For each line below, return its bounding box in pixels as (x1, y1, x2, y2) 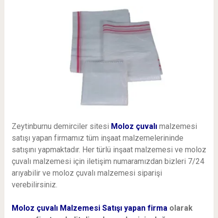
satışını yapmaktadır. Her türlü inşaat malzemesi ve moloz (11, 145, 206, 155)
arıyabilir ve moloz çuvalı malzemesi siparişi (11, 168, 162, 178)
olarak (169, 203, 193, 213)
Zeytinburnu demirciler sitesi (11, 122, 111, 131)
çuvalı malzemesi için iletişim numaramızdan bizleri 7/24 (11, 157, 204, 166)
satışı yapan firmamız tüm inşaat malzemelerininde (11, 133, 183, 143)
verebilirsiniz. (11, 180, 57, 190)
